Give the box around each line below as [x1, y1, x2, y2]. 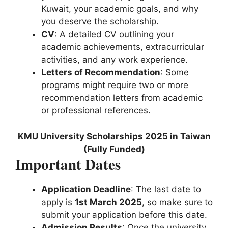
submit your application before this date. [41, 209, 207, 220]
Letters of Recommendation [41, 67, 160, 78]
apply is [41, 196, 75, 207]
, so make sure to [142, 196, 213, 207]
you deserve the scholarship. [41, 16, 159, 27]
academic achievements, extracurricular [41, 42, 204, 52]
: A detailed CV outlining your [54, 29, 174, 40]
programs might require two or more [41, 80, 188, 91]
